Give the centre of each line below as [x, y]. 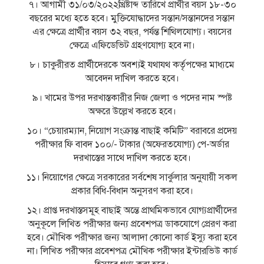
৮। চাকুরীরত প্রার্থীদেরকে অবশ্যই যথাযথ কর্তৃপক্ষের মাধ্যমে [132, 65]
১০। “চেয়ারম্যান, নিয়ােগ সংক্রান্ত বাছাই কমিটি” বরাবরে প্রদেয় [132, 131]
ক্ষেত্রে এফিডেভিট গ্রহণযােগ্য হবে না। [132, 46]
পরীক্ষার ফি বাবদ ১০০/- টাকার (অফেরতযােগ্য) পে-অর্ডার [132, 145]
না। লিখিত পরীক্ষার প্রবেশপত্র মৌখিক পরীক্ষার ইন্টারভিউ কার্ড [132, 251]
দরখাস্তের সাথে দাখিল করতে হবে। [132, 158]
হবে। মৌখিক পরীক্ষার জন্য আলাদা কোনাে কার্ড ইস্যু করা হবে [132, 238]
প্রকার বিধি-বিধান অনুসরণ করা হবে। [132, 191]
